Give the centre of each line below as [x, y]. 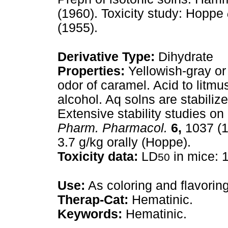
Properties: [91, 71]
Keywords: [90, 214]
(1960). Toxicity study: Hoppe [142, 13]
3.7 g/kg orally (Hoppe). [124, 142]
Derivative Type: [106, 57]
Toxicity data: [98, 156]
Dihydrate [184, 57]
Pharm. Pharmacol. [112, 128]
